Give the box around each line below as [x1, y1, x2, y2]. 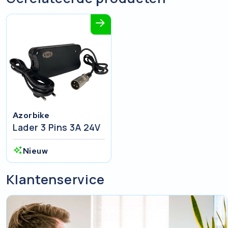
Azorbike [13, 110, 50, 121]
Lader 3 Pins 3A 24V [13, 121, 101, 134]
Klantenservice [6, 170, 105, 188]
